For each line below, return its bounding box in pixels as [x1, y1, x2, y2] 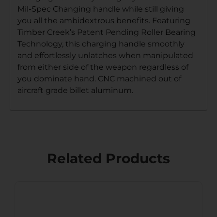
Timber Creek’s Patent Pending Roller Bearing [17, 27, 196, 37]
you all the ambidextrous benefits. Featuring [17, 15, 190, 25]
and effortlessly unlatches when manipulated [17, 50, 193, 60]
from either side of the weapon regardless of [17, 62, 188, 72]
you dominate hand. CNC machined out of [17, 74, 181, 83]
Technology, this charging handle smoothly [17, 39, 185, 48]
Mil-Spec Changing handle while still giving [17, 4, 184, 14]
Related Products [47, 150, 170, 167]
